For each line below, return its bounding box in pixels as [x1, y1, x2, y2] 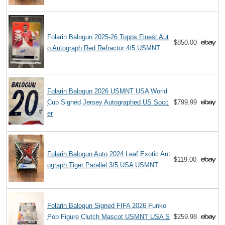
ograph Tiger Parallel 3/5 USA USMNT [47, 161, 159, 169]
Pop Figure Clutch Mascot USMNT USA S [47, 213, 170, 221]
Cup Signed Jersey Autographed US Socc [47, 98, 169, 106]
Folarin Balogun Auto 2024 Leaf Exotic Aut [47, 150, 171, 158]
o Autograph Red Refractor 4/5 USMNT [47, 44, 161, 52]
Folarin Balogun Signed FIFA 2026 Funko [47, 202, 167, 210]
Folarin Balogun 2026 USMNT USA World [47, 87, 168, 95]
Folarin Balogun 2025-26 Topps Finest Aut [47, 33, 169, 41]
